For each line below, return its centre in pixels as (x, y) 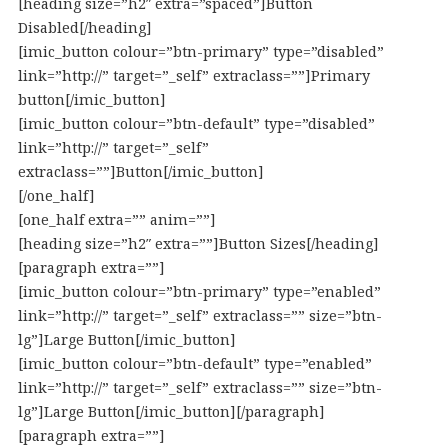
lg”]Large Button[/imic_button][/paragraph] (171, 411)
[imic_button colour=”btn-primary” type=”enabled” (199, 291)
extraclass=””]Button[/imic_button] (140, 171)
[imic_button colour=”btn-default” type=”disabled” (196, 123)
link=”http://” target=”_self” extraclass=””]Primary (193, 75)
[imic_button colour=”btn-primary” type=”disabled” (200, 51)
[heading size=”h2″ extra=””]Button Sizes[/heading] (198, 243)
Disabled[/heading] (84, 27)
